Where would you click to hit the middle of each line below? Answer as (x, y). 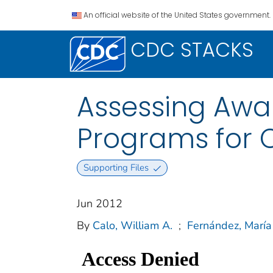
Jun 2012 (100, 204)
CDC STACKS (192, 50)
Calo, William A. (133, 226)
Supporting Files (116, 168)
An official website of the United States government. (177, 15)
